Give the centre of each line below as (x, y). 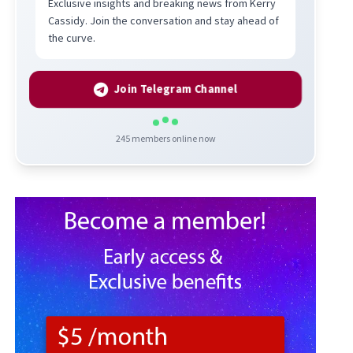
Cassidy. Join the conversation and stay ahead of (164, 20)
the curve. (72, 37)
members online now (173, 138)
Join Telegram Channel (176, 89)
